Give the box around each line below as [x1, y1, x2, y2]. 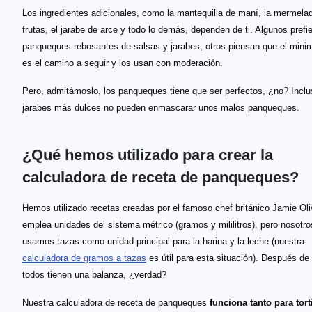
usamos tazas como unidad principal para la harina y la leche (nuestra [22, 236, 304, 247]
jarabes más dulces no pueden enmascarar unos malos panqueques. [22, 102, 299, 113]
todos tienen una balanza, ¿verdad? [22, 270, 166, 280]
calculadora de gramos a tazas [22, 253, 146, 263]
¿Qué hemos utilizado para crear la [22, 146, 273, 164]
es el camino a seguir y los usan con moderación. [22, 58, 223, 68]
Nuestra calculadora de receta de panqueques [22, 297, 210, 308]
